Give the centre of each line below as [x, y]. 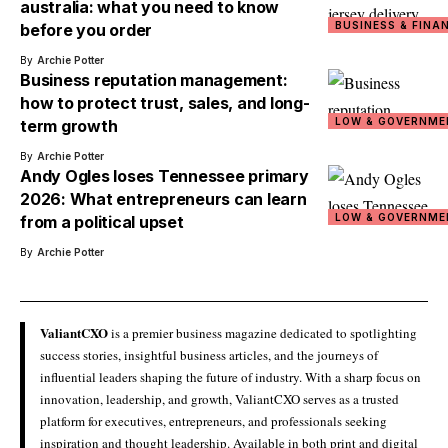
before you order [86, 29]
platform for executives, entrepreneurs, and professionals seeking [213, 420]
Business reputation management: [154, 79]
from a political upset [102, 221]
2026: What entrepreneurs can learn [163, 198]
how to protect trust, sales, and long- [165, 102]
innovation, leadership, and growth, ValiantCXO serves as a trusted [219, 398]
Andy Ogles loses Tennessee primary [164, 175]
